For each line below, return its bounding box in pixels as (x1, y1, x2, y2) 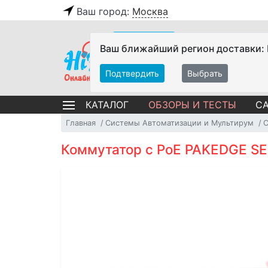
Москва (132, 5, 168, 17)
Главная (66, 118, 96, 127)
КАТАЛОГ (86, 99, 129, 111)
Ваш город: (77, 5, 132, 17)
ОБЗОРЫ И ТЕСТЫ (148, 98, 236, 111)
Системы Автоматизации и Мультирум (105, 118, 254, 127)
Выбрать (187, 68, 223, 78)
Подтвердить (105, 68, 159, 78)
